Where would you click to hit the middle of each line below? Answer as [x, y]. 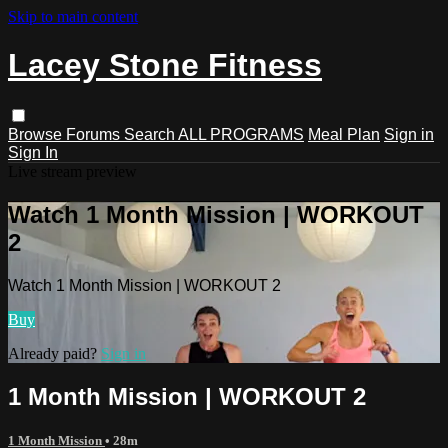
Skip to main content [73, 16]
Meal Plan [344, 134]
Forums [95, 134]
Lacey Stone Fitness [165, 65]
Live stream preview [72, 171]
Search [151, 134]
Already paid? [54, 353]
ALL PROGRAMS [241, 134]
